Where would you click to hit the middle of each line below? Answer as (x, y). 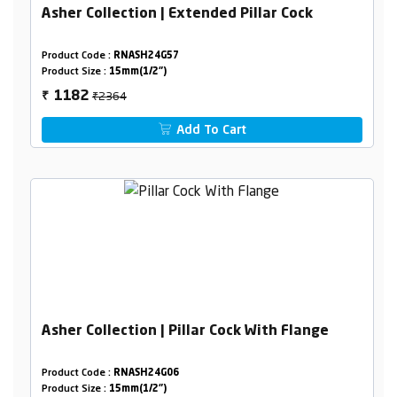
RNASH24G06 (146, 373)
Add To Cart (210, 130)
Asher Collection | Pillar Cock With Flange (185, 331)
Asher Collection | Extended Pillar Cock (177, 14)
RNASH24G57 (146, 56)
